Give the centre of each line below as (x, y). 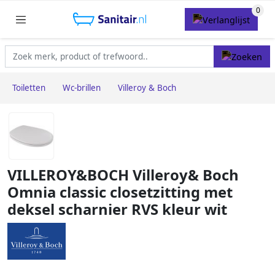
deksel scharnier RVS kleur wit (117, 210)
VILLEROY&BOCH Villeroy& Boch (123, 175)
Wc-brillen (82, 88)
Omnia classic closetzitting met (120, 192)
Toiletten (29, 88)
